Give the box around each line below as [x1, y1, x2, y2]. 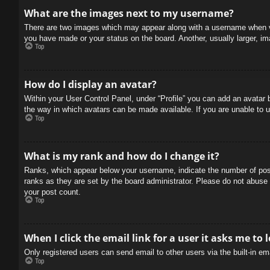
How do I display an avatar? [24, 78, 157, 92]
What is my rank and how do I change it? [24, 149, 219, 163]
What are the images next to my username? [24, 6, 234, 20]
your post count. [24, 187, 81, 196]
